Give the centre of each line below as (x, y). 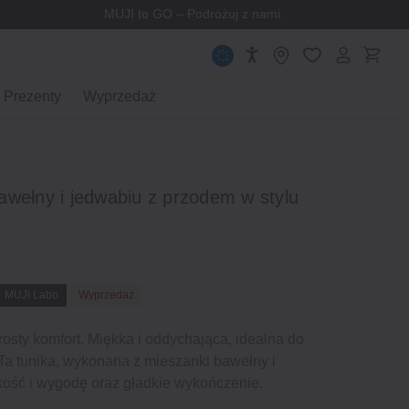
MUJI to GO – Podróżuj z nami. (194, 14)
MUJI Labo (31, 294)
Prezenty (32, 96)
